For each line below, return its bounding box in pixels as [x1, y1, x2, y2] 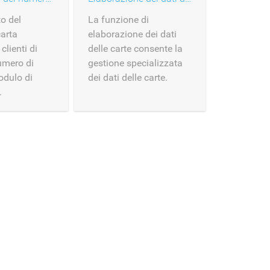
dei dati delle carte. [88, 72, 168, 83]
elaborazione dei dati [88, 28, 177, 40]
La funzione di [88, 14, 149, 25]
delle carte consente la [88, 43, 183, 54]
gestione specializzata [88, 57, 183, 69]
